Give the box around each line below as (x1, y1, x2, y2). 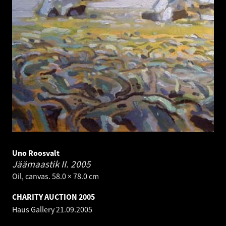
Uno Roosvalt (12, 148, 60, 158)
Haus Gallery (12, 204, 56, 215)
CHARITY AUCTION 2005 (12, 192, 95, 202)
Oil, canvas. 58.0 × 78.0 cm (12, 171, 99, 182)
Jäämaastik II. (12, 158, 71, 171)
